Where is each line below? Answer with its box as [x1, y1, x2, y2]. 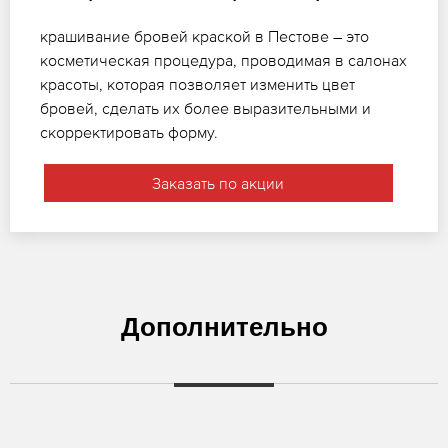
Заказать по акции [152, 173, 285, 192]
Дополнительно [120, 311, 328, 342]
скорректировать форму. [40, 122, 218, 141]
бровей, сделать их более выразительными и [40, 98, 371, 117]
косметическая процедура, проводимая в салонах [40, 50, 407, 69]
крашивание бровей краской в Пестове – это [40, 26, 369, 45]
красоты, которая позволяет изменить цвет [40, 74, 355, 93]
